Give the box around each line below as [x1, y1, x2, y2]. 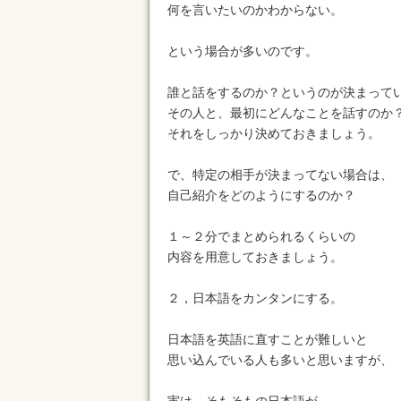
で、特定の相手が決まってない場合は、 [167, 167, 393, 182]
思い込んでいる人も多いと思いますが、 [167, 353, 393, 367]
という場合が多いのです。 [167, 44, 318, 58]
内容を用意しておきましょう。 [167, 250, 343, 264]
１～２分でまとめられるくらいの [167, 229, 355, 243]
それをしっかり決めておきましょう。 [167, 126, 380, 141]
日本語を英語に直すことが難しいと [167, 332, 368, 346]
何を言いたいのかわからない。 [167, 3, 343, 17]
